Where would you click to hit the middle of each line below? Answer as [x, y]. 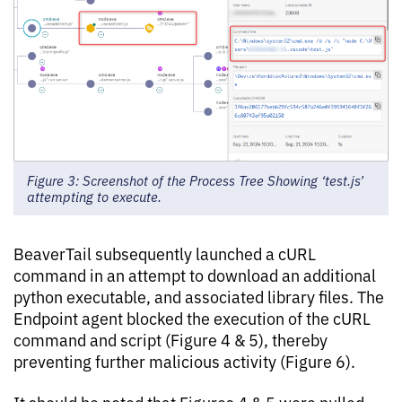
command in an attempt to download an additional [195, 275]
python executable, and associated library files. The [199, 297]
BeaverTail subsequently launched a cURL [165, 253]
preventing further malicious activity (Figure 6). [184, 361]
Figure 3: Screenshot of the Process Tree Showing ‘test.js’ [195, 180]
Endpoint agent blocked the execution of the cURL [192, 318]
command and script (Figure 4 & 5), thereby [170, 340]
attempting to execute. [94, 197]
